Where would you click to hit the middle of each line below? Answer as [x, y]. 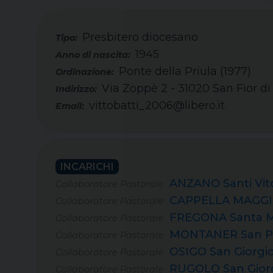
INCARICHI [87, 167]
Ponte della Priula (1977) [185, 71]
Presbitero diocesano [140, 37]
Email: [70, 106]
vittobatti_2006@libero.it [157, 105]
